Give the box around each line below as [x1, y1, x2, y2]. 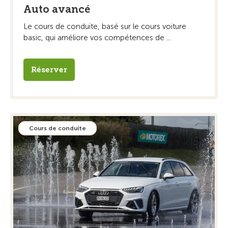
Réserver [31, 65, 67, 74]
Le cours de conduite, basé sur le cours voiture [23, 21, 186, 31]
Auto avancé [23, 3, 90, 15]
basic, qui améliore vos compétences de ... [23, 33, 171, 42]
